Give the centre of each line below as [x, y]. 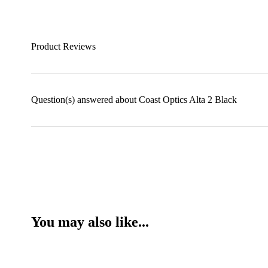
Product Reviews [63, 46]
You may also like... [90, 222]
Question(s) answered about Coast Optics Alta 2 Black [134, 100]
